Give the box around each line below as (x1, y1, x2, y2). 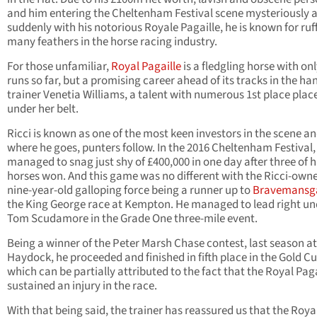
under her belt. (7, 100, 79, 118)
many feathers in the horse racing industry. (7, 33, 217, 51)
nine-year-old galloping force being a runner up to (7, 182, 253, 200)
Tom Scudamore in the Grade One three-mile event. (7, 210, 260, 228)
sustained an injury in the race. (7, 277, 157, 295)
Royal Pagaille (111, 58, 181, 76)
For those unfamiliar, (7, 58, 111, 76)
